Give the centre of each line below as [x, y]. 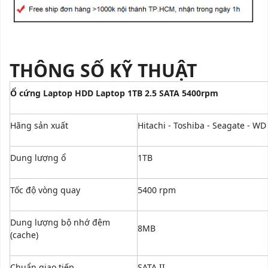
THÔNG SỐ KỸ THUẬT [103, 71]
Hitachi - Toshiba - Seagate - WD [202, 126]
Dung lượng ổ [38, 158]
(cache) [24, 235]
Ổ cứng [25, 93]
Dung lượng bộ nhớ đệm [60, 223]
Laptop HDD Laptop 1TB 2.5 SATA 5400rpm [130, 93]
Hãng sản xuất [39, 126]
